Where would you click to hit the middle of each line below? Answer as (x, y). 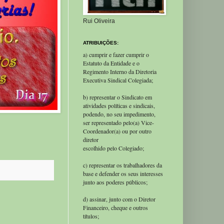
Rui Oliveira (99, 21)
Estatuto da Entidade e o (111, 63)
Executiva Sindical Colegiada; (118, 80)
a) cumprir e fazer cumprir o (116, 54)
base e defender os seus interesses (123, 173)
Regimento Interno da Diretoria (120, 71)
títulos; (91, 216)
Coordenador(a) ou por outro (117, 131)
